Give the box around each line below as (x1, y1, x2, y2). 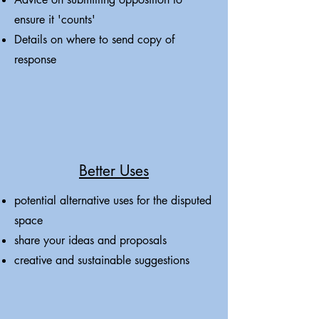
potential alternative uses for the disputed (14, 193, 211, 208)
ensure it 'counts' (14, 12, 95, 27)
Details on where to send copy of (14, 32, 174, 47)
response (14, 52, 56, 67)
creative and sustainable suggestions (14, 253, 189, 268)
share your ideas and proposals (14, 233, 167, 248)
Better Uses (79, 161, 149, 180)
